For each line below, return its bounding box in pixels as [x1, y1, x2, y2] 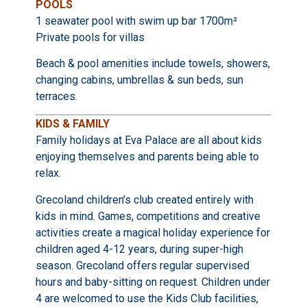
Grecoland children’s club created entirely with [35, 193, 254, 206]
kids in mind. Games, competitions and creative [35, 209, 260, 223]
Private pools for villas [35, 30, 145, 44]
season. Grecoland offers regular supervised [35, 258, 249, 272]
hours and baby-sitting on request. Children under [35, 275, 270, 288]
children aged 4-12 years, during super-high [35, 242, 243, 256]
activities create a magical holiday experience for [35, 225, 270, 239]
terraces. [35, 89, 77, 103]
